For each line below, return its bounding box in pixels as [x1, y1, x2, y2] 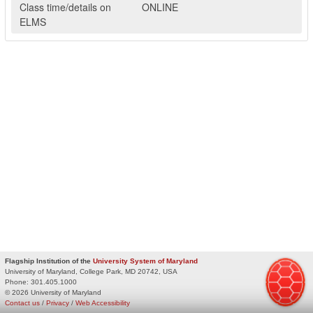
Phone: [5, 277, 29, 286]
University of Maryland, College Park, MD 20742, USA [5, 267, 177, 275]
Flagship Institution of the [5, 256, 93, 265]
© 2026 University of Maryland [5, 288, 101, 296]
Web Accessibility [75, 298, 130, 307]
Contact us [5, 298, 40, 307]
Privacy [46, 298, 69, 307]
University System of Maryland [93, 256, 198, 265]
